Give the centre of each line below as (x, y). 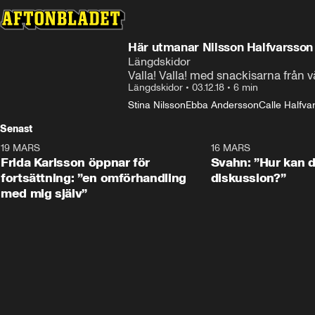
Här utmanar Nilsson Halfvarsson (220, 47)
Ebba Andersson (222, 105)
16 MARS (230, 148)
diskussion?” (248, 178)
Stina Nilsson (157, 105)
